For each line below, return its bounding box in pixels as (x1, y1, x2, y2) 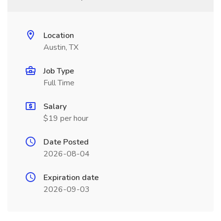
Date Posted (43, 137, 89, 147)
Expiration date (43, 172, 99, 183)
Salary (43, 101, 67, 112)
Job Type (43, 66, 74, 76)
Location (43, 30, 74, 41)
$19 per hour (43, 113, 88, 124)
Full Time (43, 77, 74, 88)
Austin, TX (43, 42, 78, 53)
